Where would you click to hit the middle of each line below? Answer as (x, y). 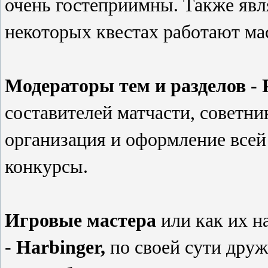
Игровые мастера (80, 220)
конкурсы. (46, 166)
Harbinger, (61, 247)
